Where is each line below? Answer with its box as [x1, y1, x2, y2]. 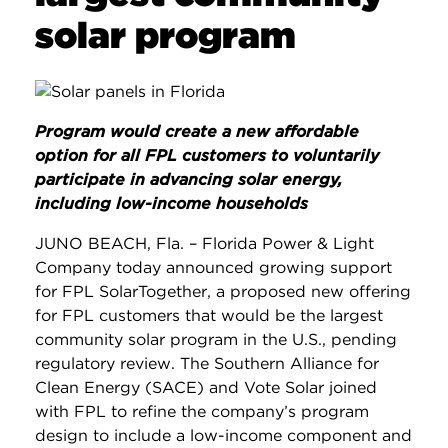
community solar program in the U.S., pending [35, 329, 397, 349]
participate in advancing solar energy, [35, 169, 342, 189]
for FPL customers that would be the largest [35, 305, 383, 325]
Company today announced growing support [35, 257, 392, 277]
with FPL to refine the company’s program [35, 401, 369, 421]
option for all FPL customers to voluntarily [35, 145, 379, 165]
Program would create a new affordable [35, 121, 359, 141]
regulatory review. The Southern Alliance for [35, 353, 379, 373]
